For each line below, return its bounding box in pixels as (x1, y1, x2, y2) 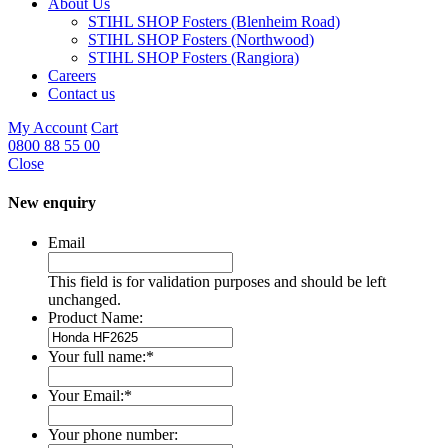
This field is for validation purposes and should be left (48, 272, 386, 290)
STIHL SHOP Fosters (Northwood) (88, 31, 314, 48)
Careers (48, 67, 96, 84)
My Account (8, 119, 87, 136)
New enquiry (8, 194, 96, 212)
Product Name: (48, 308, 143, 326)
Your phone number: (48, 425, 178, 443)
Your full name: (48, 347, 146, 365)
